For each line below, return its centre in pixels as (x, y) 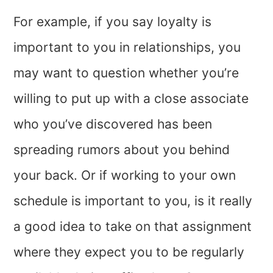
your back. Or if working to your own (125, 175)
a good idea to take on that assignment (133, 226)
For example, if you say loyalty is (113, 21)
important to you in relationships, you (127, 47)
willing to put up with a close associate (131, 98)
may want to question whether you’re (126, 73)
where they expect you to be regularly (129, 252)
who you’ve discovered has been (113, 124)
